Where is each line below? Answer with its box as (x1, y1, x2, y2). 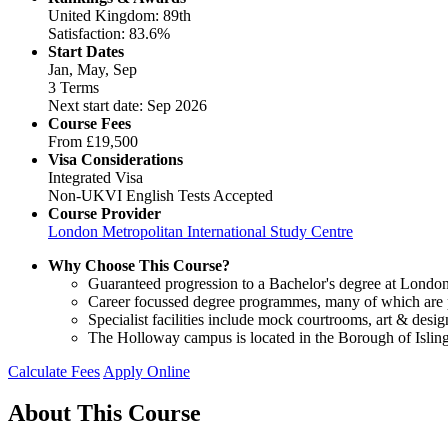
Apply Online (103, 362, 190, 380)
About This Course (8, 400, 201, 427)
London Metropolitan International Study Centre (48, 222, 353, 240)
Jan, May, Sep (48, 60, 137, 78)
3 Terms (48, 78, 99, 96)
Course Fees (48, 114, 131, 132)
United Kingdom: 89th (48, 6, 191, 24)
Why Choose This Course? (48, 256, 230, 274)
